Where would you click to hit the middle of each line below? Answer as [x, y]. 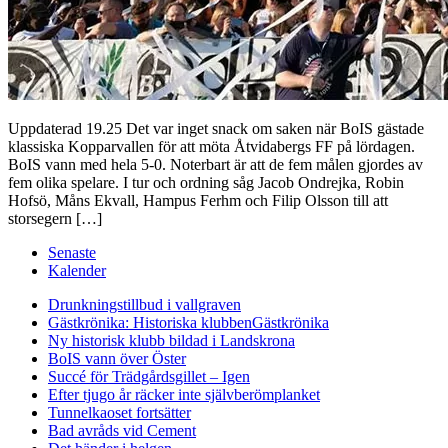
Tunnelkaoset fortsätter [119, 412]
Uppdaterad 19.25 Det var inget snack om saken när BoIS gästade [216, 128]
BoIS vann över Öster [117, 358]
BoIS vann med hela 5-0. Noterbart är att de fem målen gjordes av [215, 164]
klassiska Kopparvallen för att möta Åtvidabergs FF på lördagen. [211, 146]
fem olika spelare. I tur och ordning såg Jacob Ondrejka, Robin [206, 182]
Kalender [77, 270]
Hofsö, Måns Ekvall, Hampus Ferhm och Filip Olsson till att [198, 200]
